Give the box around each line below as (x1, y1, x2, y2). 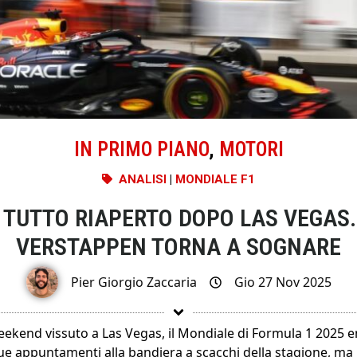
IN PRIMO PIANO (73, 137, 209, 161)
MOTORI (218, 137, 284, 161)
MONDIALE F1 (175, 171, 255, 186)
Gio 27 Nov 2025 (233, 273, 331, 292)
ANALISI (119, 171, 167, 186)
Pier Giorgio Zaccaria (70, 273, 197, 292)
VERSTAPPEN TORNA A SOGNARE (16, 232, 341, 261)
